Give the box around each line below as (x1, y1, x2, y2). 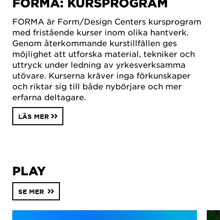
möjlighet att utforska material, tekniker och (12, 48, 195, 58)
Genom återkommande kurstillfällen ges (12, 37, 177, 48)
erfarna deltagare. (12, 91, 86, 102)
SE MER (18, 187, 44, 195)
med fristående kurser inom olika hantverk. (12, 27, 189, 37)
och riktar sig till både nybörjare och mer (12, 81, 182, 91)
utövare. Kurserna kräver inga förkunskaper (12, 70, 191, 80)
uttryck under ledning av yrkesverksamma (12, 59, 186, 69)
